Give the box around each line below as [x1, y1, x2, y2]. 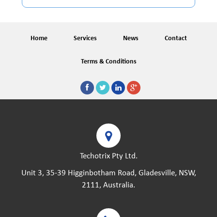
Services [73, 35, 97, 43]
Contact [164, 35, 187, 43]
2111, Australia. [82, 181, 135, 190]
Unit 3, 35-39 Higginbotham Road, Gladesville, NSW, [21, 169, 196, 178]
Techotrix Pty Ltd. [79, 152, 138, 161]
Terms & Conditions [80, 58, 137, 66]
